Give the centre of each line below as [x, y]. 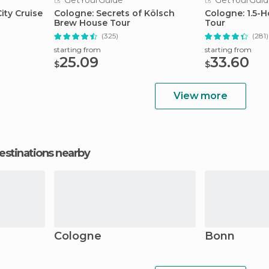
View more [201, 96]
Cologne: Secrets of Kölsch [114, 13]
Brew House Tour [92, 23]
